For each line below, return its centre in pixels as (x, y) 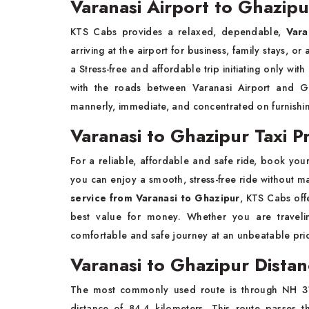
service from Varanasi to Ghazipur (155, 198)
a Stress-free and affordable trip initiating (166, 69)
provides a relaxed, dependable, (204, 32)
